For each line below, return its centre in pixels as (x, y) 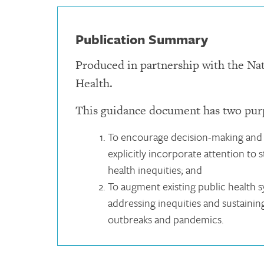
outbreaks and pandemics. (166, 219)
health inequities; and (155, 169)
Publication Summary (142, 39)
